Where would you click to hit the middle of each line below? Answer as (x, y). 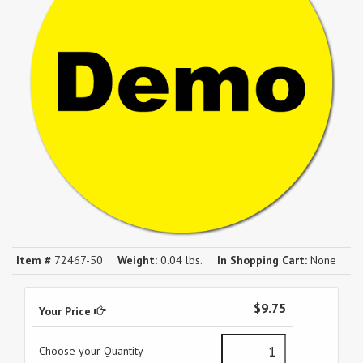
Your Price (66, 311)
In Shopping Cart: (262, 260)
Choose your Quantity (91, 350)
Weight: (137, 260)
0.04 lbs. (180, 260)
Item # (34, 260)
